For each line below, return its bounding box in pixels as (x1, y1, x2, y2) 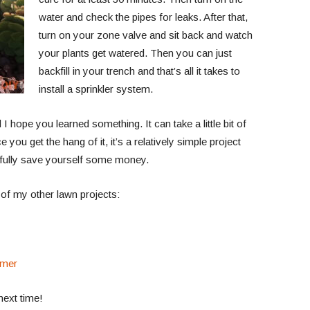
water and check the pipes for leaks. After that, (38, 11, 248, 23)
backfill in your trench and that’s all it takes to (38, 65, 240, 77)
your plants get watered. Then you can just (38, 47, 232, 59)
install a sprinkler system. (38, 83, 153, 95)
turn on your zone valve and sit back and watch (38, 29, 253, 41)
